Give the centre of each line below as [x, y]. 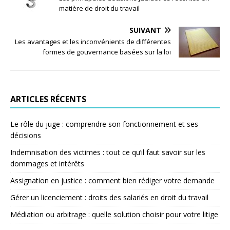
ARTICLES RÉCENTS [48, 99]
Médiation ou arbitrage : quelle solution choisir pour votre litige [114, 214]
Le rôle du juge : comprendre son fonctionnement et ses [104, 124]
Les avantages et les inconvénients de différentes [93, 42]
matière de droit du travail [99, 8]
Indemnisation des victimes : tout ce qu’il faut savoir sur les [108, 152]
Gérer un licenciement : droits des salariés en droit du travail [109, 197]
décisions [26, 135]
